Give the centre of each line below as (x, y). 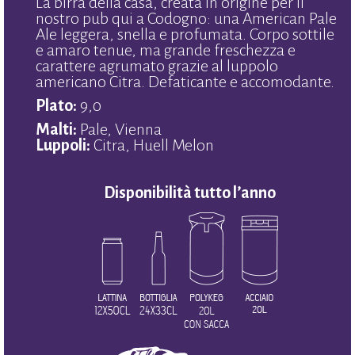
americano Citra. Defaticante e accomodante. (185, 82)
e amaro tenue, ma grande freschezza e (166, 50)
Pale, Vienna (119, 129)
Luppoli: (63, 145)
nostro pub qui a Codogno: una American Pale (186, 18)
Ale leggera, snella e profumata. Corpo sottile (185, 34)
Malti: (56, 129)
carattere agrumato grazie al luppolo (157, 66)
